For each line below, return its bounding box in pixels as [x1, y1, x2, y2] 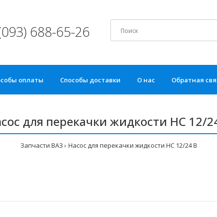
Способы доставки [60, 76, 121, 85]
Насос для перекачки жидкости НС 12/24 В [68, 141, 197, 150]
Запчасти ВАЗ [20, 141, 63, 150]
